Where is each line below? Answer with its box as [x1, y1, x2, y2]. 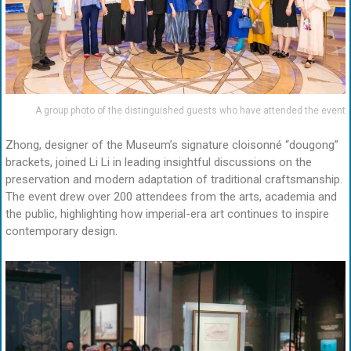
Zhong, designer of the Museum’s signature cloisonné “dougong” [5, 138, 338, 153]
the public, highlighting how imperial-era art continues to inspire [5, 207, 329, 222]
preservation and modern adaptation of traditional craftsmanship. [5, 172, 342, 187]
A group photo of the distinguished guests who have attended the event [35, 104, 346, 116]
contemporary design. [5, 224, 118, 239]
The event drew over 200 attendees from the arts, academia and [5, 190, 337, 204]
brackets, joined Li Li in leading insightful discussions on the [5, 155, 312, 170]
